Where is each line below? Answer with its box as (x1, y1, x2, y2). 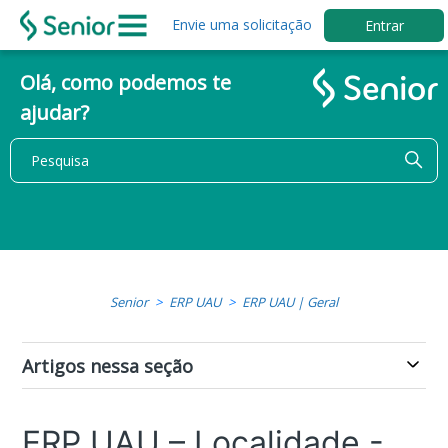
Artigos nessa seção (22, 354, 194, 378)
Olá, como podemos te (20, 68, 231, 96)
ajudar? (20, 98, 89, 126)
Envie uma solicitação (172, 15, 313, 34)
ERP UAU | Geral (242, 293, 338, 311)
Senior (110, 293, 148, 311)
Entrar (364, 15, 404, 35)
